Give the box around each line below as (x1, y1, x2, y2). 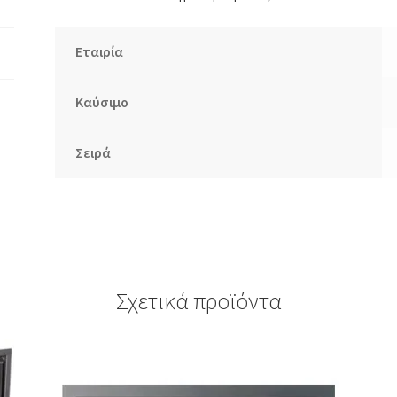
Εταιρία (74, 42, 123, 60)
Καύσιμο (74, 92, 128, 111)
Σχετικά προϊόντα (115, 286, 282, 315)
